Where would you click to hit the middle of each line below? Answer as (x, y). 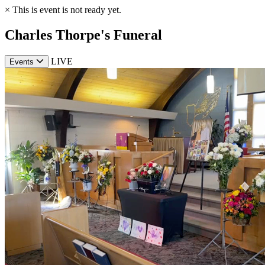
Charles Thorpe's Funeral (83, 35)
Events (22, 62)
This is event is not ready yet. (66, 10)
